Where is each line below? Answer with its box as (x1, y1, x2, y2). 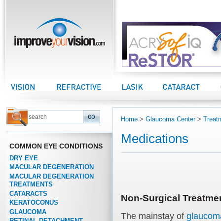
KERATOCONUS (9, 199, 58, 207)
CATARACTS (9, 189, 47, 197)
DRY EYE (9, 154, 38, 162)
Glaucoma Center (146, 115, 195, 123)
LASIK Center (122, 78, 161, 86)
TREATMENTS (9, 181, 53, 188)
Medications (121, 131, 188, 146)
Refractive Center (56, 78, 106, 86)
